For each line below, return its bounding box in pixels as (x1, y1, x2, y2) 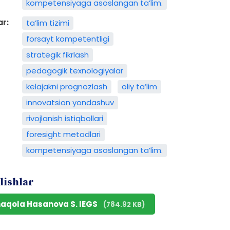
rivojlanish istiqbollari (26, 113, 103, 124)
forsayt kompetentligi (26, 33, 109, 44)
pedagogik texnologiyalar (26, 65, 123, 76)
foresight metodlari (26, 129, 101, 140)
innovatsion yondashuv (26, 97, 114, 108)
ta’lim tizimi (26, 17, 69, 28)
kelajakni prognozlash (26, 81, 107, 92)
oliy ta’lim (121, 81, 157, 92)
